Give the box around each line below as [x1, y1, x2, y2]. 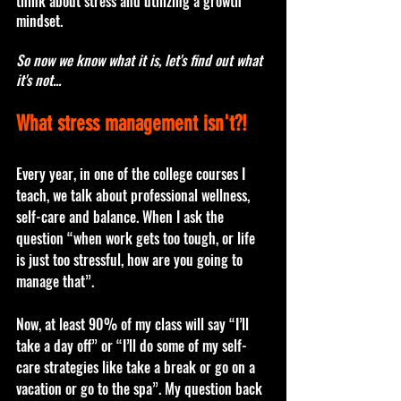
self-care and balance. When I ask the [16, 205, 227, 227]
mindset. [16, 9, 63, 31]
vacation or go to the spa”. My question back [16, 377, 266, 399]
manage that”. [16, 269, 98, 292]
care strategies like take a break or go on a [16, 355, 259, 378]
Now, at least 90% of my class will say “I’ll [16, 312, 252, 335]
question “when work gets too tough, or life [16, 226, 259, 249]
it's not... [16, 68, 61, 90]
